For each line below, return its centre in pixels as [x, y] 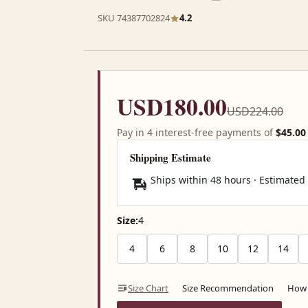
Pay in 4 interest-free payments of [196, 133]
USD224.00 [255, 112]
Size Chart [148, 288]
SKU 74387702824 [134, 18]
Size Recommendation [228, 288]
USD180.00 [172, 107]
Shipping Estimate [170, 158]
